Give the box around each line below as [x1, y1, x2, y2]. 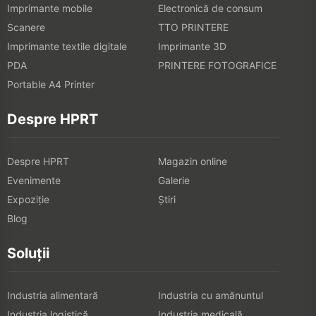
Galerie [158, 174, 190, 186]
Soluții [7, 244, 49, 262]
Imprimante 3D [158, 39, 226, 52]
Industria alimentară [7, 288, 98, 301]
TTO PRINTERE [158, 20, 229, 33]
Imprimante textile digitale [7, 39, 127, 52]
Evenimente [7, 174, 61, 186]
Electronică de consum [158, 1, 262, 14]
